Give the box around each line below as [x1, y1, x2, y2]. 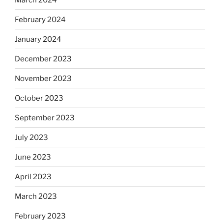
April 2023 [15, 172, 52, 181]
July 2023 [15, 133, 48, 142]
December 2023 [15, 54, 72, 63]
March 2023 [15, 192, 57, 201]
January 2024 [15, 34, 61, 44]
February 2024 [15, 15, 66, 24]
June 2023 [15, 152, 51, 162]
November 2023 [15, 74, 72, 83]
